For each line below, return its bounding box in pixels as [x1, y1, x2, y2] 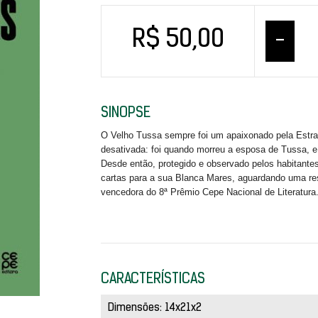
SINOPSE [100, 106, 150, 121]
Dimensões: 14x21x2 [107, 303, 202, 314]
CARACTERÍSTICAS [100, 273, 205, 287]
